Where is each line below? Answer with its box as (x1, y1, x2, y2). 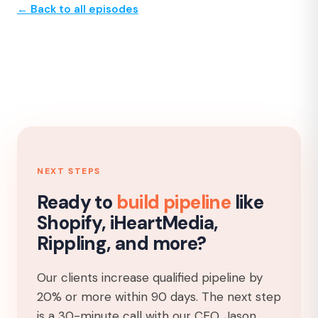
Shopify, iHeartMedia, (37, 211, 219, 235)
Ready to (37, 190, 116, 214)
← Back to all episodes (17, 2, 138, 16)
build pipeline (116, 190, 231, 214)
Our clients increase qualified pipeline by (37, 270, 263, 285)
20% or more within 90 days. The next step (37, 289, 281, 305)
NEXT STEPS (37, 165, 101, 177)
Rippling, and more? (37, 231, 207, 256)
